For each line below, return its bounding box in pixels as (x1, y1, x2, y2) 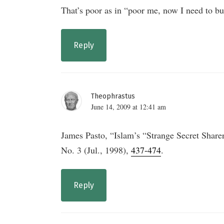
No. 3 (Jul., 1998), (61, 143, 131, 156)
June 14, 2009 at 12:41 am (91, 101, 166, 111)
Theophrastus (91, 91, 135, 100)
